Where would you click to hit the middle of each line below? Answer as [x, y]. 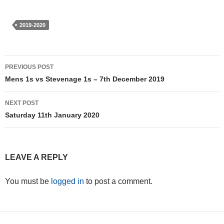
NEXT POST [22, 103]
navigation [37, 81]
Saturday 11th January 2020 [52, 115]
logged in [67, 181]
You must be [28, 181]
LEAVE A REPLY [36, 157]
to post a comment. [118, 181]
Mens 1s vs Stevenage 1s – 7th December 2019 [85, 79]
